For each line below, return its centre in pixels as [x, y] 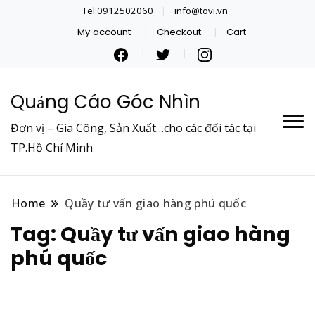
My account [104, 32]
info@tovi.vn [201, 10]
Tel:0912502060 [118, 10]
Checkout [179, 32]
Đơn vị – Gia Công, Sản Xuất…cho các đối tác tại [133, 128]
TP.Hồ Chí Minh [52, 147]
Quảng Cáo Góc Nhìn [105, 102]
